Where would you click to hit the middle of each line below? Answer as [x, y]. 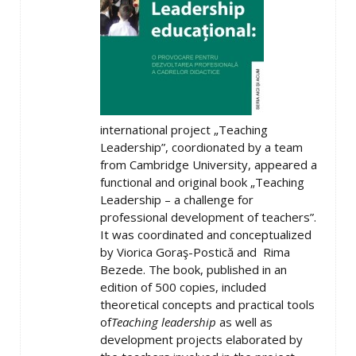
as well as [244, 322]
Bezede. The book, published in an [193, 269]
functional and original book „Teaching [202, 182]
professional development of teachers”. [208, 217]
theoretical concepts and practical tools [207, 304]
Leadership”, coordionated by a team [201, 147]
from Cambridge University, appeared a [209, 164]
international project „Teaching [184, 130]
